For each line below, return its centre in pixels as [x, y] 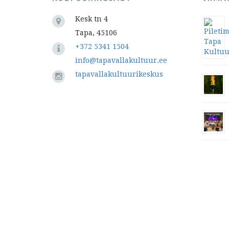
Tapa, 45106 [96, 33]
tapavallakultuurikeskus [119, 74]
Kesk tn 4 [91, 19]
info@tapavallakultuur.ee [121, 61]
